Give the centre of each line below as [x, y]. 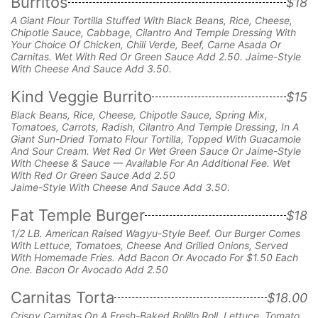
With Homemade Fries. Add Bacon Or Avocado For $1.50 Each [154, 257]
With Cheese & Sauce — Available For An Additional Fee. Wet [150, 163]
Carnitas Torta [62, 297]
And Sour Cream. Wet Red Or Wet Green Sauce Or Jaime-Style [156, 150]
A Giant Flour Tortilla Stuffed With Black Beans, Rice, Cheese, [152, 20]
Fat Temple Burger [78, 215]
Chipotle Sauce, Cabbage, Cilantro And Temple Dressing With [153, 32]
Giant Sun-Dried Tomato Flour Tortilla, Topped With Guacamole [156, 138]
